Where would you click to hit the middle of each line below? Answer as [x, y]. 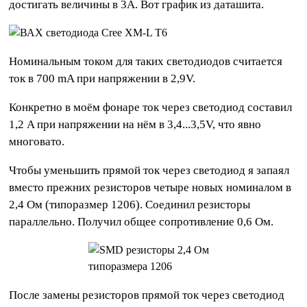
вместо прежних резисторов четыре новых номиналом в [150, 188]
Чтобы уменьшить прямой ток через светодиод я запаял [149, 171]
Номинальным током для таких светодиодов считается [146, 62]
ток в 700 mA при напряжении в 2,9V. [102, 79]
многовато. [37, 142]
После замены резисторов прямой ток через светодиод [147, 295]
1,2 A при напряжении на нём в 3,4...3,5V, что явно [135, 125]
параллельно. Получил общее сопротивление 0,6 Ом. [142, 222]
